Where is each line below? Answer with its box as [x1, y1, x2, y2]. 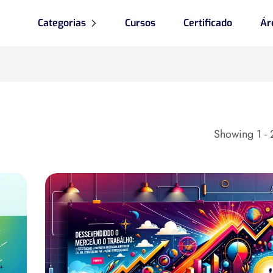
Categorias [37, 16, 86, 29]
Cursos [124, 16, 155, 29]
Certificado [183, 16, 232, 29]
